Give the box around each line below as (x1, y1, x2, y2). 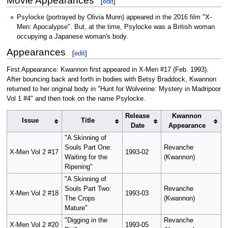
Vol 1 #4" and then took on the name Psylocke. (6, 95, 146, 102)
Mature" (64, 205, 88, 212)
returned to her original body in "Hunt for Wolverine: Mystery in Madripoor (6, 85, 221, 93)
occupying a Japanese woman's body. (17, 33, 128, 41)
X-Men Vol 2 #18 (9, 190, 59, 197)
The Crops (64, 195, 95, 203)
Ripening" (64, 163, 93, 171)
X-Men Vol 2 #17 (9, 149, 59, 156)
